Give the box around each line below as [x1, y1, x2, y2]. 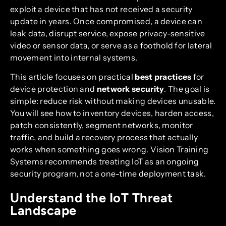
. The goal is [164, 83, 210, 94]
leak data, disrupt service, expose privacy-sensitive [10, 28, 205, 38]
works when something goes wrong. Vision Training [10, 144, 209, 154]
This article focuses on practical [10, 71, 135, 82]
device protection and [10, 83, 97, 94]
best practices [135, 71, 192, 82]
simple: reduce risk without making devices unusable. [10, 95, 216, 106]
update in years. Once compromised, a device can [10, 16, 203, 26]
